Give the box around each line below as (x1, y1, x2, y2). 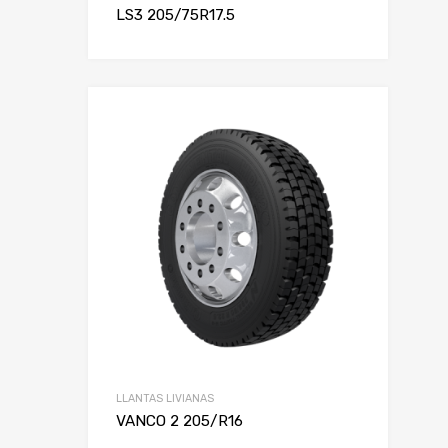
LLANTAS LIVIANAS (116, 391, 214, 405)
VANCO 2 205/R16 (116, 411, 243, 430)
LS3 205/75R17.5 (116, 5, 235, 24)
